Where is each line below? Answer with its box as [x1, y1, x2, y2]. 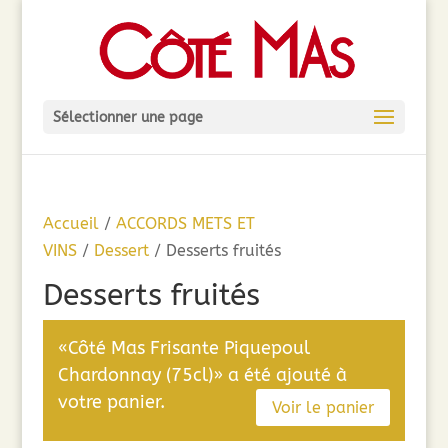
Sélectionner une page [52, 109, 203, 126]
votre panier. [57, 391, 165, 413]
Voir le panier [272, 397, 375, 417]
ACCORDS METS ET [115, 214, 255, 233]
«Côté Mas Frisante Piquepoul [57, 337, 310, 359]
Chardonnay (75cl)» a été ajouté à [57, 364, 347, 386]
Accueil [42, 214, 99, 233]
